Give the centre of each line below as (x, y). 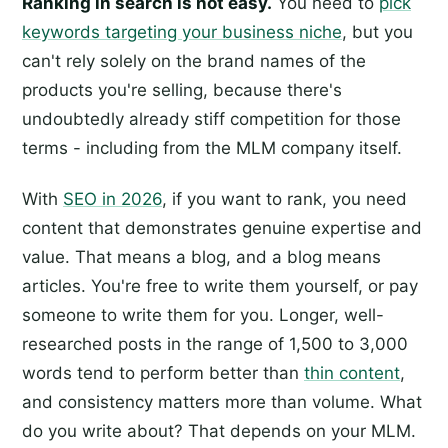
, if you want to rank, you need (284, 199)
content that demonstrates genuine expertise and (222, 228)
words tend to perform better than (163, 373)
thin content (352, 373)
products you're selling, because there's (182, 89)
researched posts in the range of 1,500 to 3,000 (215, 344)
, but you (377, 31)
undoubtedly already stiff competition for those (211, 118)
